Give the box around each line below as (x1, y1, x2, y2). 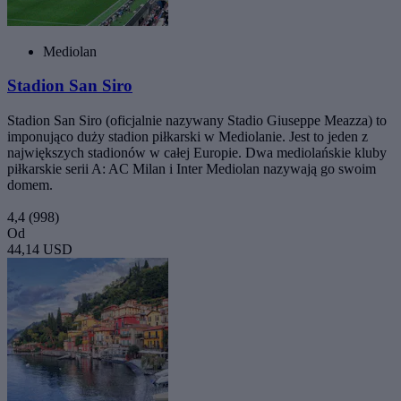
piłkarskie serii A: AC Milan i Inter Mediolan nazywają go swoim (7, 161, 376, 177)
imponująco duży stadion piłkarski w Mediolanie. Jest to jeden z (7, 129, 368, 145)
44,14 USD (7, 242, 73, 258)
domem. (7, 177, 53, 193)
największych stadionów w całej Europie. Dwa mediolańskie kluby (7, 145, 387, 161)
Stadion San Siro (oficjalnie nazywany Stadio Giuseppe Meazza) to (7, 113, 387, 129)
